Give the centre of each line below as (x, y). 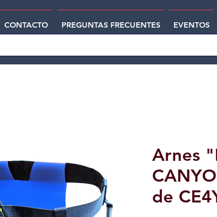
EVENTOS (191, 25)
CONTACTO (26, 25)
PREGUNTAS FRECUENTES (111, 25)
